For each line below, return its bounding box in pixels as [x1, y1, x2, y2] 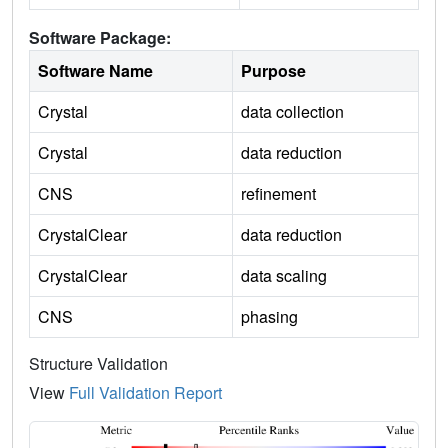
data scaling [241, 264, 327, 288]
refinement [241, 182, 316, 206]
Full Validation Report [69, 381, 222, 405]
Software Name [38, 59, 153, 83]
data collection [241, 100, 344, 124]
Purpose [241, 59, 306, 83]
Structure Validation [29, 352, 168, 376]
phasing [241, 305, 298, 329]
